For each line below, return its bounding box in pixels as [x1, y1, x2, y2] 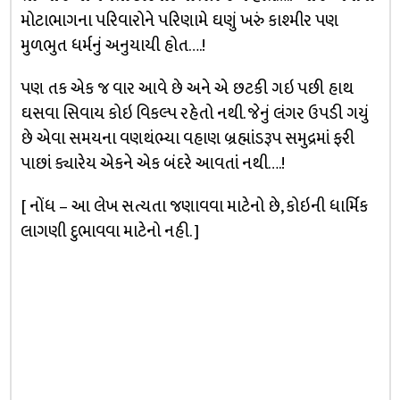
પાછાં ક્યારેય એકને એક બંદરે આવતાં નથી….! [20, 149, 285, 178]
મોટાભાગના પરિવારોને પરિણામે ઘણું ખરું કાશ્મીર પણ [20, 6, 338, 35]
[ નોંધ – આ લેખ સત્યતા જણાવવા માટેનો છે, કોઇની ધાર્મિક [20, 192, 368, 221]
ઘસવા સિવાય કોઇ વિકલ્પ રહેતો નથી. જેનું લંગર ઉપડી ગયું [20, 99, 369, 128]
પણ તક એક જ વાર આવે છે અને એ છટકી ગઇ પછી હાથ [20, 74, 354, 103]
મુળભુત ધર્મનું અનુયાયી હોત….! [20, 31, 205, 60]
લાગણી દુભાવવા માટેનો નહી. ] [20, 217, 199, 246]
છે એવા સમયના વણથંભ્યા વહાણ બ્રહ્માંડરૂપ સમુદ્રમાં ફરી [20, 124, 354, 153]
